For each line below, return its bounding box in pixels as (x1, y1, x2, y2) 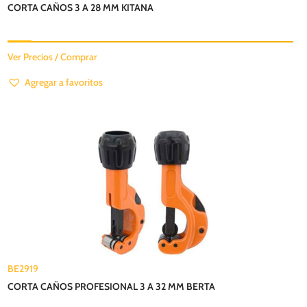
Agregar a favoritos (25, 75, 103, 88)
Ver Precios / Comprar (8, 50, 98, 63)
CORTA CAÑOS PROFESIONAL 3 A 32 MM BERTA (8, 280, 216, 293)
